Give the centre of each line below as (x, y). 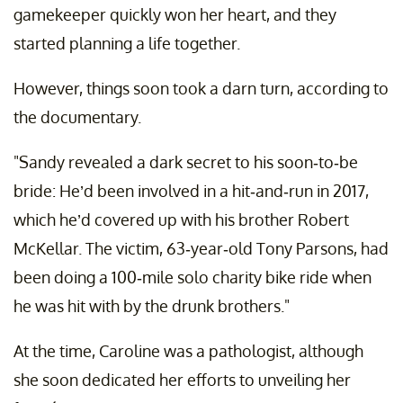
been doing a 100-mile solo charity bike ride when (193, 278)
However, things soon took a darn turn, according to (201, 89)
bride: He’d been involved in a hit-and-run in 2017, (191, 191)
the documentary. (77, 117)
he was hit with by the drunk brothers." (152, 306)
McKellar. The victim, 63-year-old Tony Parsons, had (201, 249)
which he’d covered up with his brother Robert (181, 220)
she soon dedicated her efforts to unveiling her (182, 380)
